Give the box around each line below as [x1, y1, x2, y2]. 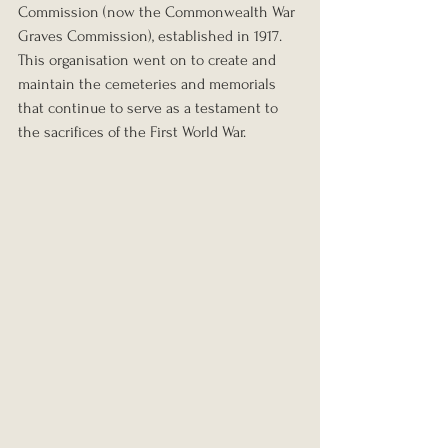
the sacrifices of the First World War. [18, 122, 246, 141]
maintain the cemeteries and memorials [18, 74, 280, 93]
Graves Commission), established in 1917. [18, 26, 286, 45]
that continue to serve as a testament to [18, 98, 282, 117]
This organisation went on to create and [18, 50, 280, 69]
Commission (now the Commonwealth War [18, 2, 299, 21]
